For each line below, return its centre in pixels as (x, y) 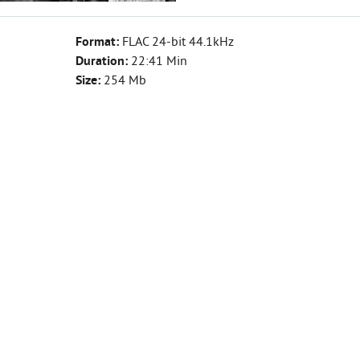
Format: (99, 43)
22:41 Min (159, 62)
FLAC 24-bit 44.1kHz (178, 43)
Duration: (103, 62)
